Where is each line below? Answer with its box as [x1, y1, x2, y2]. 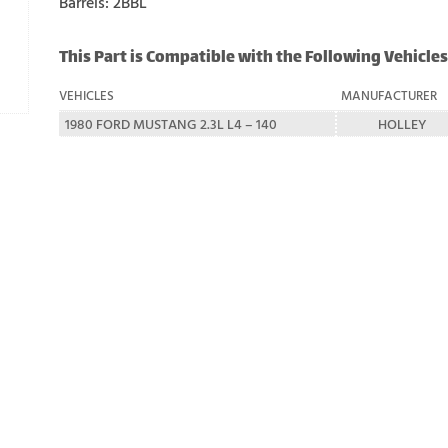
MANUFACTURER [341, 86, 438, 106]
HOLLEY [377, 113, 427, 135]
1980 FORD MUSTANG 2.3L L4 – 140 [65, 113, 277, 135]
